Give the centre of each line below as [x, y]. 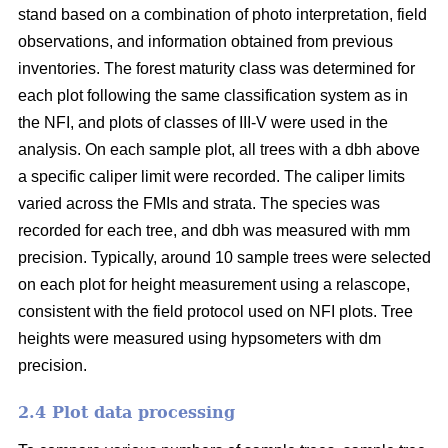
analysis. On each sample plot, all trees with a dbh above [219, 149]
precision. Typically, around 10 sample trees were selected [224, 257]
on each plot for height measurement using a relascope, [214, 284]
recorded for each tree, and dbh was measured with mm [214, 230]
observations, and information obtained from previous [205, 41]
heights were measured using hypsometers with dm [199, 338]
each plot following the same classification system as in [213, 95]
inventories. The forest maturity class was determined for [216, 68]
